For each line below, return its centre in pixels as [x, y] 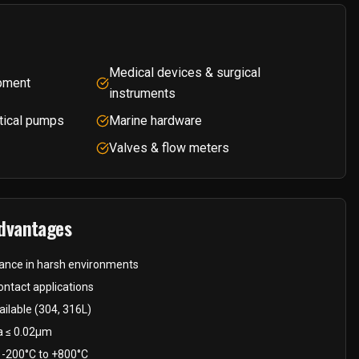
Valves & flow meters [169, 148]
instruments [142, 93]
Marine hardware [155, 121]
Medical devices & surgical [185, 73]
